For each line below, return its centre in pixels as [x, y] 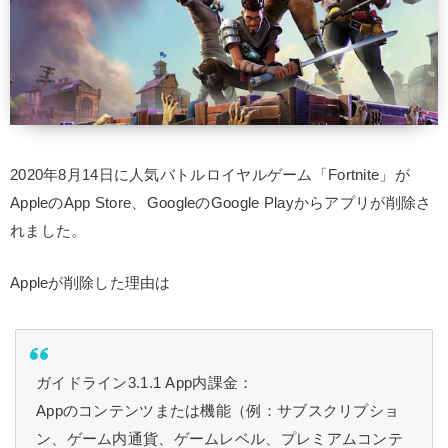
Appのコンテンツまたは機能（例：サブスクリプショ [218, 411]
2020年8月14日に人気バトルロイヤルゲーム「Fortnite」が [210, 175]
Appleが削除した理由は [90, 283]
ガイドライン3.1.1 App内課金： [145, 383]
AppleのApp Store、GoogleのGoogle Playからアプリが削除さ [221, 203]
